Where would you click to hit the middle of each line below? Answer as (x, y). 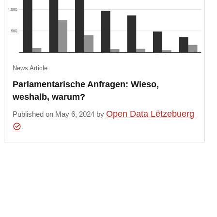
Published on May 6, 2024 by (60, 114)
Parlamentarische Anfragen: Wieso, (86, 85)
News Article (30, 68)
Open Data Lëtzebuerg (150, 114)
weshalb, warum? (49, 97)
